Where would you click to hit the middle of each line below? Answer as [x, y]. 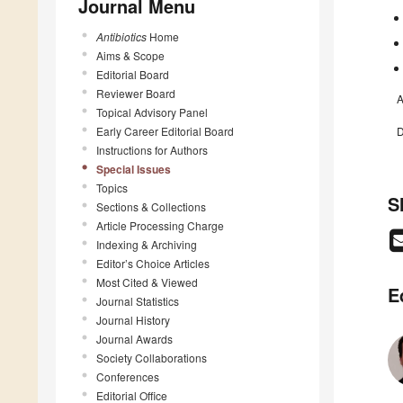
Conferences [128, 376]
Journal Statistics [138, 300]
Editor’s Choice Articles [153, 263]
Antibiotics [121, 36]
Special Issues [134, 169]
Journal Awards [134, 338]
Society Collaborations [152, 357]
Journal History [133, 319]
